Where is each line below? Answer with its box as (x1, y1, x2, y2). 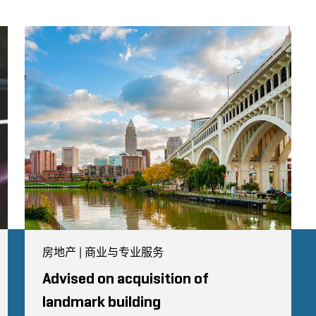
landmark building (42, 294, 161, 310)
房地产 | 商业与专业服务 (42, 245, 164, 259)
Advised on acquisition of (42, 271, 209, 287)
